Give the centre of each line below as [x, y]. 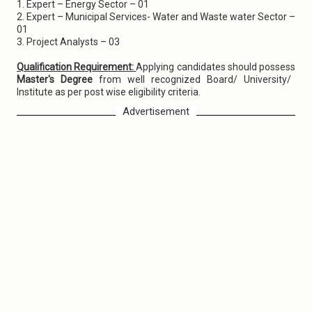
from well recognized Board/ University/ [195, 79]
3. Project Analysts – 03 [68, 42]
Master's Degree [58, 79]
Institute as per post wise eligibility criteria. [109, 92]
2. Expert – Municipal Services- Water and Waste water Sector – [156, 17]
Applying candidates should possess [216, 67]
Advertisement [156, 111]
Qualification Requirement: [77, 67]
